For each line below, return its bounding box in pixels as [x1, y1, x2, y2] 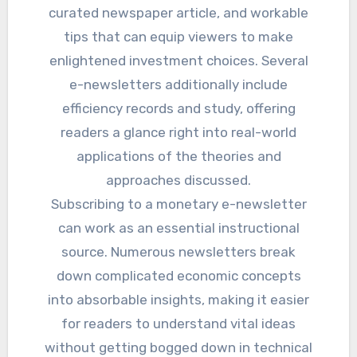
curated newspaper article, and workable [49, 5, 308, 22]
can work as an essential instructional [57, 220, 300, 237]
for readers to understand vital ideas [61, 316, 296, 332]
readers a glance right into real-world [61, 124, 296, 141]
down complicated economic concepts [56, 268, 301, 284]
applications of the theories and [76, 148, 281, 165]
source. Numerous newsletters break [61, 244, 296, 261]
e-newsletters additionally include [69, 76, 288, 93]
